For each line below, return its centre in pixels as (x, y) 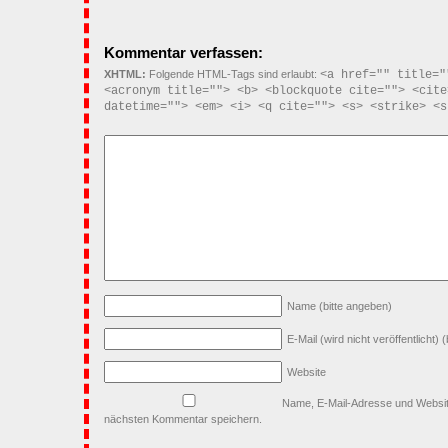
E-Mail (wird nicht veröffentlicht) (363, 339)
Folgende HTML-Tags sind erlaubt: (233, 74)
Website (306, 372)
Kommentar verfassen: (183, 53)
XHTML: (125, 74)
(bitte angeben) (354, 306)
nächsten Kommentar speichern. (183, 419)
